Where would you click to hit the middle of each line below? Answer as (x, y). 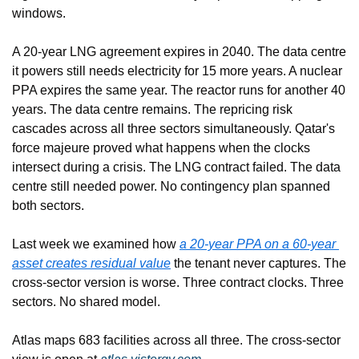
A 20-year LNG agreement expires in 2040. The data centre (179, 52)
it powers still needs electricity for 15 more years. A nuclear (177, 71)
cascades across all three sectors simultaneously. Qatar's (173, 129)
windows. (39, 14)
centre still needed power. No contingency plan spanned (171, 187)
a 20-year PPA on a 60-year (258, 244)
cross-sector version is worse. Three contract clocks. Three (178, 283)
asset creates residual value (91, 264)
